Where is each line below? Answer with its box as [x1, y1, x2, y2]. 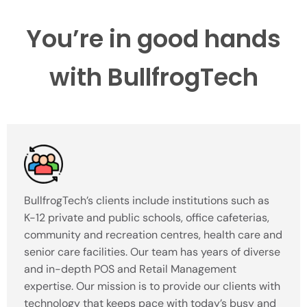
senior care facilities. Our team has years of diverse [24, 245, 280, 260]
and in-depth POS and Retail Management [24, 262, 236, 277]
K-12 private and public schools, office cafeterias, [24, 210, 269, 225]
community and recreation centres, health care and [24, 228, 282, 243]
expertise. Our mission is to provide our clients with [24, 279, 280, 294]
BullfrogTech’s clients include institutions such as [24, 193, 269, 208]
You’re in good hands [26, 22, 281, 56]
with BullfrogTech [49, 60, 258, 95]
